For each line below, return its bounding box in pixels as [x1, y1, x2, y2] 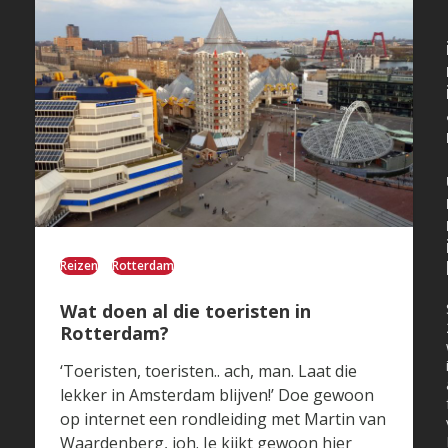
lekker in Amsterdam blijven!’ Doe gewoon [59, 384, 374, 407]
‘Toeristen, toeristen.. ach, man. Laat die [59, 360, 357, 383]
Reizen [59, 257, 98, 275]
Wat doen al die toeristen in [59, 299, 311, 324]
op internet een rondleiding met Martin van [59, 408, 386, 431]
